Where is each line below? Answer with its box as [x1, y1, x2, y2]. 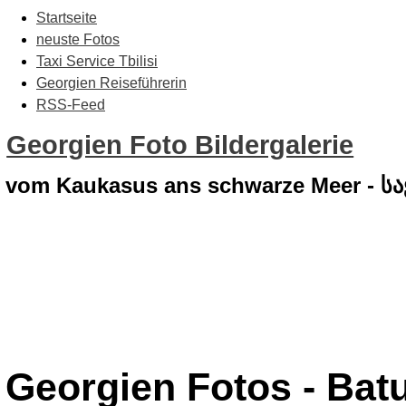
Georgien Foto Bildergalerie [6, 130, 354, 159]
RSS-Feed [36, 97, 105, 112]
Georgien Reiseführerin [36, 75, 187, 91]
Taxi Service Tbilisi [36, 53, 158, 69]
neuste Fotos [36, 32, 120, 47]
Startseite [36, 10, 97, 25]
